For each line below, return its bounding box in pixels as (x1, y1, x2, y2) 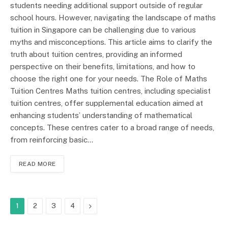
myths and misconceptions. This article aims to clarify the (10, 37, 212, 46)
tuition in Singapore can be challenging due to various (10, 25, 196, 34)
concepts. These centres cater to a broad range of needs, (10, 123, 214, 132)
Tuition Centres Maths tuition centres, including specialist (10, 86, 211, 95)
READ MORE (19, 160, 56, 167)
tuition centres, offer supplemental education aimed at (10, 98, 203, 107)
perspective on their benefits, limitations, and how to (10, 62, 195, 71)
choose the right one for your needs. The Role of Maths (10, 74, 207, 83)
